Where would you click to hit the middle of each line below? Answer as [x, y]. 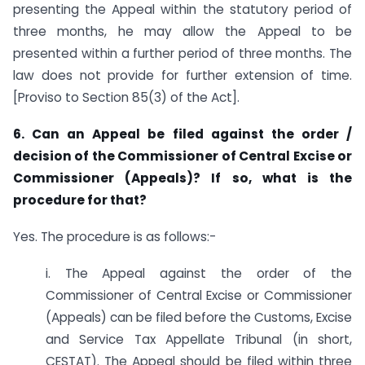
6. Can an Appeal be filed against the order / [182, 134]
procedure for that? [80, 200]
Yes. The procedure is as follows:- [114, 236]
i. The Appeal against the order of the [199, 273]
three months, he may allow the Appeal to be [182, 32]
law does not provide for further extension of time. [182, 76]
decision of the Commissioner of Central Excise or [182, 156]
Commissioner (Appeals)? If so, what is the [182, 178]
